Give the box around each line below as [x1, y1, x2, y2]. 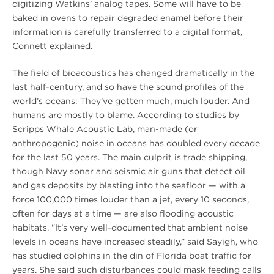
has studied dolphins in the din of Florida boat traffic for [12, 250, 251, 261]
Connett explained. [12, 40, 92, 51]
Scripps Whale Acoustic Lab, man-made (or [12, 124, 198, 134]
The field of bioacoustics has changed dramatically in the [12, 67, 254, 78]
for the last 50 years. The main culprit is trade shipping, [12, 152, 247, 162]
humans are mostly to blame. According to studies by [12, 109, 239, 120]
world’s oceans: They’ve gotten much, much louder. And [12, 95, 250, 106]
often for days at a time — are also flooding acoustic [12, 208, 234, 218]
